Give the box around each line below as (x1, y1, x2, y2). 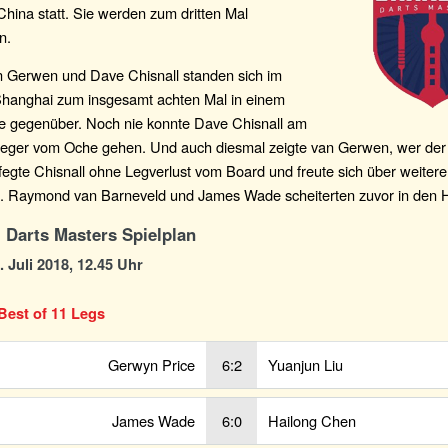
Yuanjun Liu (268, 353, 343, 375)
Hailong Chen (268, 409, 356, 431)
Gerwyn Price (108, 353, 195, 375)
